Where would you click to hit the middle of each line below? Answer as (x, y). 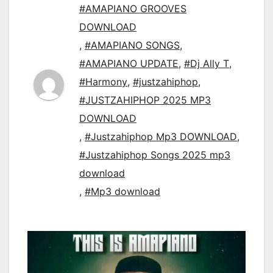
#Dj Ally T (207, 64)
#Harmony (103, 82)
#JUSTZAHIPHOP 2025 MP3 (145, 100)
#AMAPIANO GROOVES (133, 9)
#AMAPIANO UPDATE (129, 64)
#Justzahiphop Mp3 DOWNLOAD (161, 137)
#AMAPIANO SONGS (132, 45)
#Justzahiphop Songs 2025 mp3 (155, 155)
